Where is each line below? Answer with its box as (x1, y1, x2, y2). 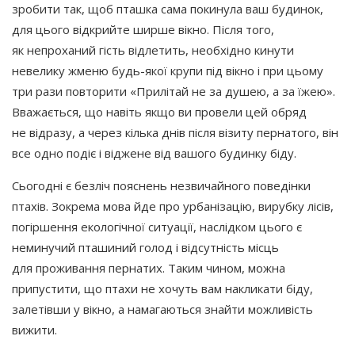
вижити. (12, 321, 57, 338)
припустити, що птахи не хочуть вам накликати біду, (12, 280, 313, 296)
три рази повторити (12, 82, 127, 99)
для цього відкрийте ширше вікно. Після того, (12, 21, 274, 37)
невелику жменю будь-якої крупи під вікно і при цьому (12, 62, 323, 78)
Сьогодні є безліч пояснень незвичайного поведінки (12, 177, 311, 193)
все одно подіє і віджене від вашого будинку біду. (12, 144, 296, 161)
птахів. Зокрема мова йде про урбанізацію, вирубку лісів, (12, 197, 334, 214)
